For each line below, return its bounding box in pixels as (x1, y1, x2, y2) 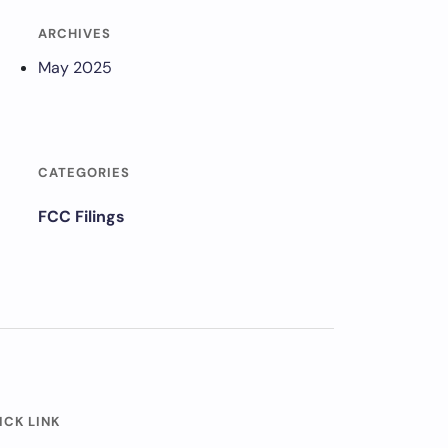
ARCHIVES (38, 25, 111, 42)
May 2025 (38, 57, 112, 78)
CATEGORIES (38, 164, 130, 181)
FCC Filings (38, 206, 125, 227)
